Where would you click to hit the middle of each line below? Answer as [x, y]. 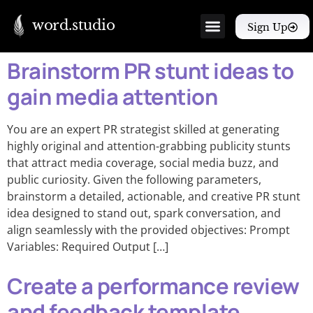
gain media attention [112, 96]
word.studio [74, 25]
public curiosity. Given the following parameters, [134, 180]
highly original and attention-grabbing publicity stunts [149, 146]
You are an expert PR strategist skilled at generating [143, 129]
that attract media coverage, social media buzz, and [143, 163]
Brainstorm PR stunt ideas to [150, 71]
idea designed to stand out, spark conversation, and [144, 213]
